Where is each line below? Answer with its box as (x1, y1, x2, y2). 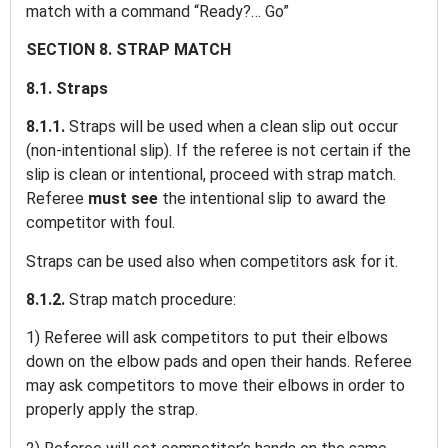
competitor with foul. (26, 213, 179, 233)
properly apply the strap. (26, 400, 202, 420)
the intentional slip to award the (162, 189, 386, 209)
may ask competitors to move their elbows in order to (26, 376, 405, 396)
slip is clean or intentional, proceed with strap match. (26, 165, 396, 185)
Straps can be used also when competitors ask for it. (26, 251, 402, 271)
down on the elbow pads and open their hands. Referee (26, 352, 412, 372)
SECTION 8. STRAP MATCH (26, 40, 235, 60)
